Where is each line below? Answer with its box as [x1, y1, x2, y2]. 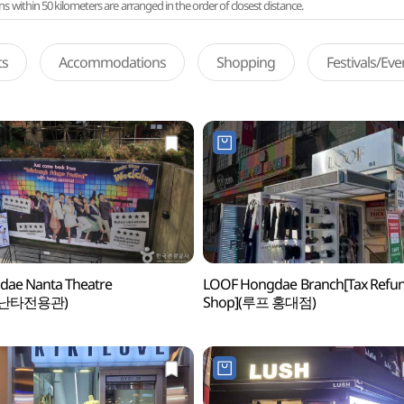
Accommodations [58, 52, 167, 72]
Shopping [216, 52, 276, 72]
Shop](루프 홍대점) [202, 292, 317, 312]
